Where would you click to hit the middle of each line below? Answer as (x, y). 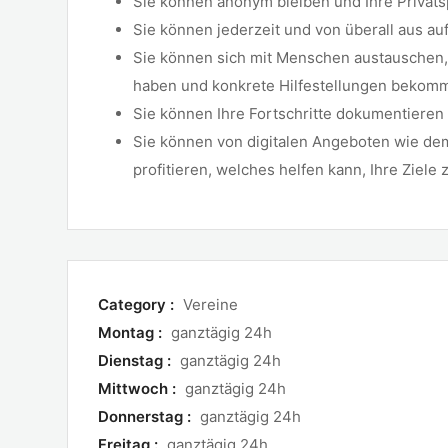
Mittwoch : (139, 388)
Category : (138, 304)
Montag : (132, 332)
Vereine (210, 304)
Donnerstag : (146, 416)
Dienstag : (136, 360)
